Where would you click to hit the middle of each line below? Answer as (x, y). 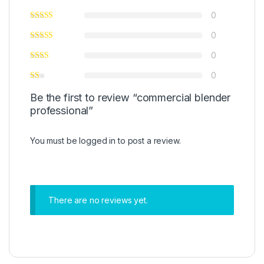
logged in (98, 140)
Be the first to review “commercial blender (131, 97)
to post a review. (148, 140)
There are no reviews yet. (98, 200)
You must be (55, 140)
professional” (62, 110)
